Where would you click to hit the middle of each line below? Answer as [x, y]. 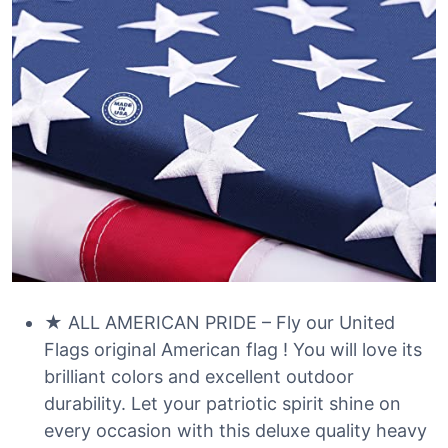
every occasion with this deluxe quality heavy [235, 430]
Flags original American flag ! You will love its [233, 349]
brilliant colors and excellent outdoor [199, 376]
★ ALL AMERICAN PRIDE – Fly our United [219, 322]
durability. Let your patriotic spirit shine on [222, 403]
